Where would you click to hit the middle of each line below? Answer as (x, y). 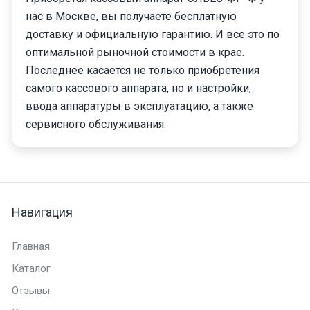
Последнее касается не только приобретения (143, 70)
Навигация (42, 212)
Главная (31, 246)
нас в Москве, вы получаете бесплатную (131, 16)
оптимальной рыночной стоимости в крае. (135, 52)
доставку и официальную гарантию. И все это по (153, 34)
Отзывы (31, 290)
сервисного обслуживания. (96, 124)
